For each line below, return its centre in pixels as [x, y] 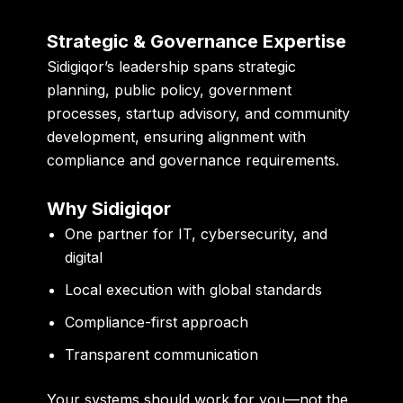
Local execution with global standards [194, 289]
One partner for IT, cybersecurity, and [197, 233]
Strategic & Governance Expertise [197, 41]
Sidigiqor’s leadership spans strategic [172, 66]
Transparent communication [162, 354]
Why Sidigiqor [109, 208]
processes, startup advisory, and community [199, 113]
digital [84, 257]
